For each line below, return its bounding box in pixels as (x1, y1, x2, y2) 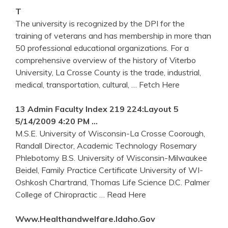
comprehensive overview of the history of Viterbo (15, 54, 196, 65)
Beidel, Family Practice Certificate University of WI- (15, 164, 203, 175)
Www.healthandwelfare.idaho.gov (15, 213, 155, 224)
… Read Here (99, 189, 146, 199)
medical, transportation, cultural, (15, 79, 131, 90)
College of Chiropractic (15, 189, 99, 199)
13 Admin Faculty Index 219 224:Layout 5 (15, 103, 179, 114)
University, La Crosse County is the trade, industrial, (15, 67, 201, 77)
